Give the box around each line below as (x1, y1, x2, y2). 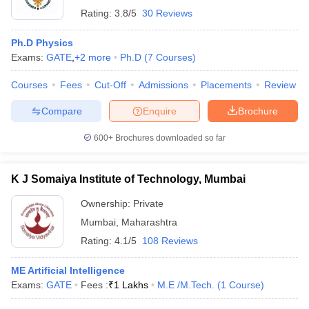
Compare (41, 105, 82, 117)
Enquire (143, 105, 177, 117)
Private (133, 198, 163, 209)
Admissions (139, 79, 188, 90)
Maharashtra (121, 217, 177, 228)
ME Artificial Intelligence (11, 265, 125, 276)
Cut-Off (94, 79, 126, 90)
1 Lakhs (114, 279, 148, 290)
